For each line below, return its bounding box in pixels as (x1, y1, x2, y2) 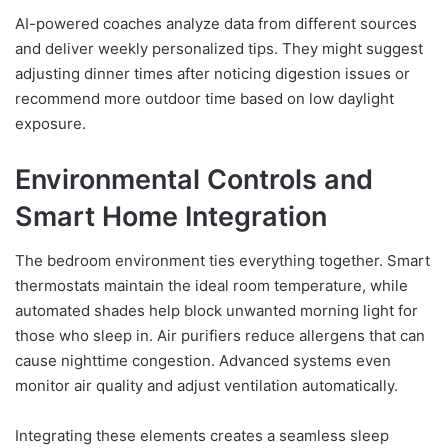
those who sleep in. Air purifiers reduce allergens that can (15, 326, 425, 346)
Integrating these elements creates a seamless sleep (15, 426, 389, 446)
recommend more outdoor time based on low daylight (15, 88, 394, 108)
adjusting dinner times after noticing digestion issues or (15, 63, 410, 83)
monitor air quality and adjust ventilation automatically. (15, 376, 398, 396)
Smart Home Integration (15, 199, 327, 233)
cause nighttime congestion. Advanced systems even (15, 351, 391, 371)
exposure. (15, 113, 86, 133)
